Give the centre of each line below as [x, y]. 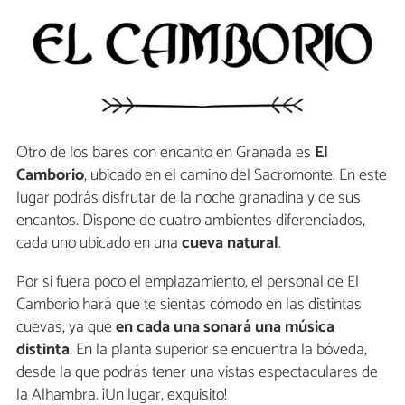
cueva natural [230, 243]
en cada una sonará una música [223, 327]
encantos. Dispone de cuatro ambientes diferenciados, [191, 220]
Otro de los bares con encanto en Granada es [165, 152]
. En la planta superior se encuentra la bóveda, [218, 349]
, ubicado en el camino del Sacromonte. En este [235, 175]
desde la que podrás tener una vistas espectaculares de [197, 372]
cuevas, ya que [64, 327]
